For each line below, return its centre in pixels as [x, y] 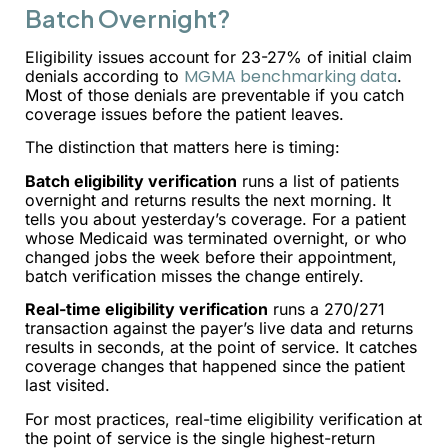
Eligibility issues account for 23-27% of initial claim [218, 57]
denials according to [104, 76]
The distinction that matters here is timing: [182, 147]
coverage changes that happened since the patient [215, 366]
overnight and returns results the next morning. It [208, 199]
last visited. [67, 385]
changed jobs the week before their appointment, [211, 256]
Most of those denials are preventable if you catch [214, 95]
